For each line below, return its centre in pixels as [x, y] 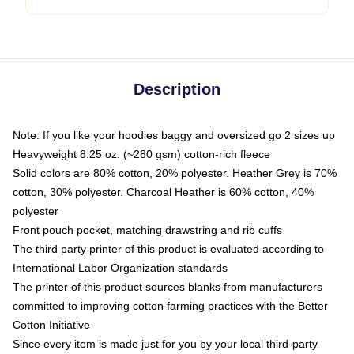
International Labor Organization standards [120, 268]
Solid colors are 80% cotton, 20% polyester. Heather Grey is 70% [175, 173]
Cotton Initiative [51, 325]
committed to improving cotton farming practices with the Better [170, 306]
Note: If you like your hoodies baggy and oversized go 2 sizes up [174, 135]
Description [177, 89]
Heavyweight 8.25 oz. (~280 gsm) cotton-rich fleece [141, 154]
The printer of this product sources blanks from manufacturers [168, 287]
